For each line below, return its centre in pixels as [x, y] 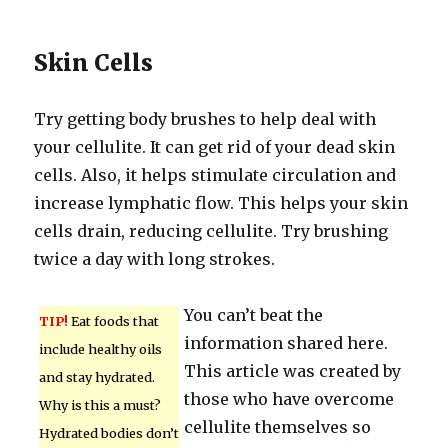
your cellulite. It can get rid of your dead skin [215, 147]
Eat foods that [114, 321]
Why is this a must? [100, 405]
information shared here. [286, 343]
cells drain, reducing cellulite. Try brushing [211, 231]
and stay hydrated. [97, 377]
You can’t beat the [254, 315]
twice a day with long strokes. [155, 259]
